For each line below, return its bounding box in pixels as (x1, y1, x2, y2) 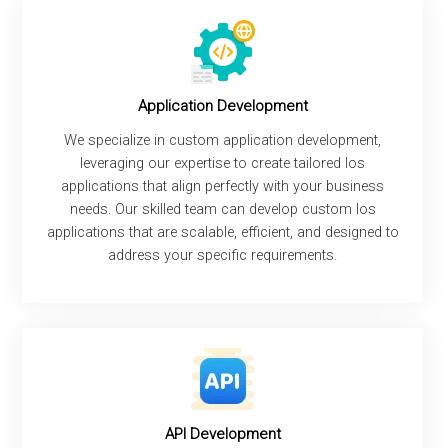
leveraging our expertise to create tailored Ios (80, 154, 366, 172)
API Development (164, 424, 281, 443)
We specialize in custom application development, (64, 131, 382, 149)
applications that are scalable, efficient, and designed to (46, 223, 399, 241)
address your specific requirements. (108, 246, 338, 264)
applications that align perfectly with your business (61, 177, 385, 195)
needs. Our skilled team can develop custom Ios (69, 200, 376, 218)
